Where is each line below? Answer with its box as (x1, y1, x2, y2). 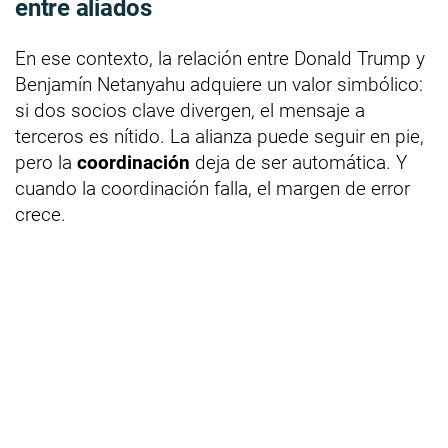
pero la (15, 150, 77, 174)
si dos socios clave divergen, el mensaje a (15, 98, 365, 122)
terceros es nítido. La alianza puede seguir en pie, (15, 124, 424, 148)
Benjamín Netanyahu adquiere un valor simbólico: (15, 72, 423, 96)
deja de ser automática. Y (190, 150, 407, 174)
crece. (15, 202, 66, 226)
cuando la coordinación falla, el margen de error (15, 176, 410, 200)
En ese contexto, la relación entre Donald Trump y (15, 46, 425, 70)
